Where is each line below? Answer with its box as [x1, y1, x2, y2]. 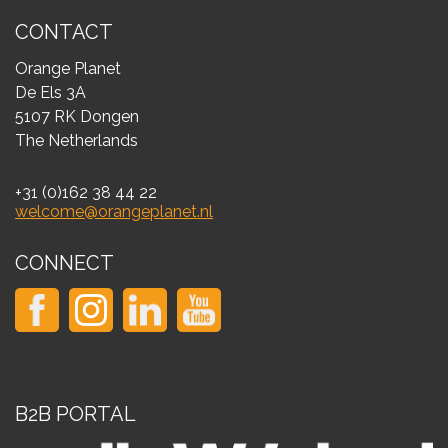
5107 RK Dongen [15, 107, 139, 126]
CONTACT [15, 20, 113, 44]
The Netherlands [15, 131, 138, 150]
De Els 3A [15, 83, 86, 102]
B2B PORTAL [15, 402, 136, 426]
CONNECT [15, 251, 114, 275]
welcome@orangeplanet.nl [15, 202, 213, 221]
